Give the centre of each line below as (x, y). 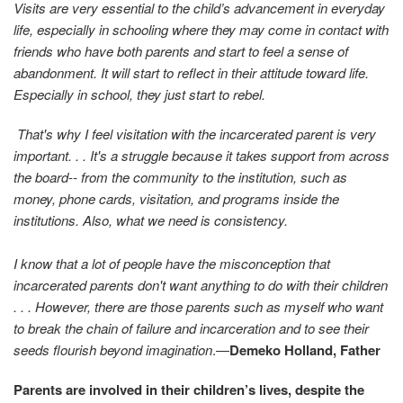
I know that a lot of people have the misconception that (172, 264)
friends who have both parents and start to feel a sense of (181, 51)
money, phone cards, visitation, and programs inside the (176, 199)
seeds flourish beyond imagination (113, 350)
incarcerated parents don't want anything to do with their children (201, 285)
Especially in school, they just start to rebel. (139, 94)
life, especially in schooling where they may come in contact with (201, 30)
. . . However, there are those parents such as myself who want (198, 307)
